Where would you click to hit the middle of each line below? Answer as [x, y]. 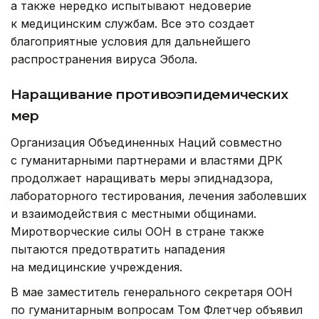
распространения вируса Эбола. [104, 59]
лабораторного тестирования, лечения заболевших [159, 196]
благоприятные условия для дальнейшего [131, 42]
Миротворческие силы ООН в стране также [137, 232]
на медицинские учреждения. [96, 267]
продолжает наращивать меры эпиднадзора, [142, 178]
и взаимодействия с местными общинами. [134, 214]
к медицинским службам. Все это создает [133, 24]
